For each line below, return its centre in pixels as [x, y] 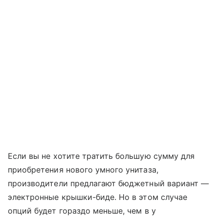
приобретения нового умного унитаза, [83, 170]
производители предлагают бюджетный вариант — [109, 184]
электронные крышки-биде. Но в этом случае [98, 197]
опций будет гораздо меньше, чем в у [82, 211]
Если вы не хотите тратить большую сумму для [101, 156]
